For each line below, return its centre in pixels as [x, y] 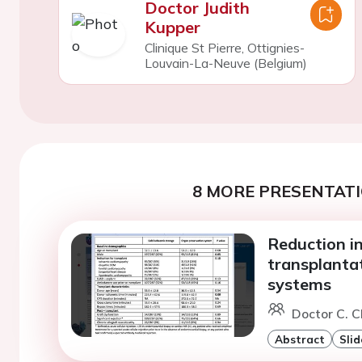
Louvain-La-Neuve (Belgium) [225, 63]
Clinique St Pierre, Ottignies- [224, 48]
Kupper [172, 27]
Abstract [299, 339]
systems [299, 284]
